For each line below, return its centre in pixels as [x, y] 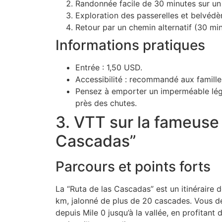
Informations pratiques [130, 45]
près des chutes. [106, 103]
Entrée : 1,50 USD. [109, 68]
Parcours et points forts [133, 167]
